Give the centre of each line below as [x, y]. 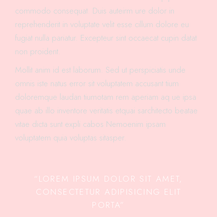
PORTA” [108, 205]
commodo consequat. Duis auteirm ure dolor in [95, 11]
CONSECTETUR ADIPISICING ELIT [108, 192]
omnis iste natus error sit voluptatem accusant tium [97, 84]
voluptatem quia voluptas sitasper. [71, 138]
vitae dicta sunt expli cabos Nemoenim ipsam [91, 124]
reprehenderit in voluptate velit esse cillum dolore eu [102, 24]
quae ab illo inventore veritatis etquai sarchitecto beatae [107, 111]
